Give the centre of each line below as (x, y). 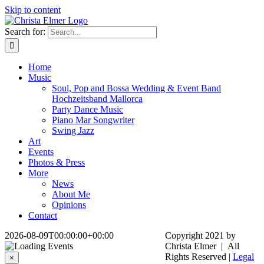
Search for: (25, 32)
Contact (43, 215)
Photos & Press (57, 162)
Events (41, 152)
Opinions (69, 205)
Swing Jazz (73, 131)
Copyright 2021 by (200, 235)
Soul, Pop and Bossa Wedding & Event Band (136, 88)
